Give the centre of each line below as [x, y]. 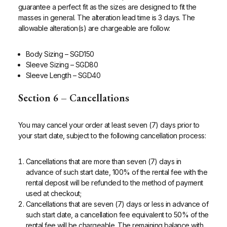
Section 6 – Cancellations [73, 98]
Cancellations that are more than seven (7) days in [103, 162]
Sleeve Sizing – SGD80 [62, 65]
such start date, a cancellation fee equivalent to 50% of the [117, 215]
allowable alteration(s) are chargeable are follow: [94, 28]
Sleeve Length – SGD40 [63, 75]
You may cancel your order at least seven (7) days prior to [109, 125]
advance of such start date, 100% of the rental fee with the [117, 172]
